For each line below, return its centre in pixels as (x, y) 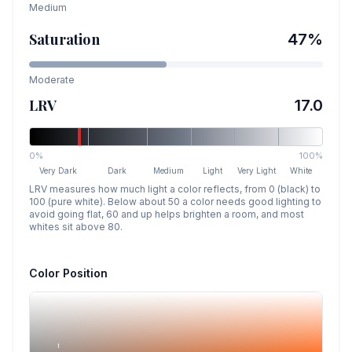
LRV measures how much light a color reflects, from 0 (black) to (175, 189)
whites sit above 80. (76, 227)
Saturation (64, 39)
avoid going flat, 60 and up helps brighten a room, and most (167, 214)
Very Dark (59, 170)
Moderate (52, 80)
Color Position (68, 273)
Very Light (257, 170)
